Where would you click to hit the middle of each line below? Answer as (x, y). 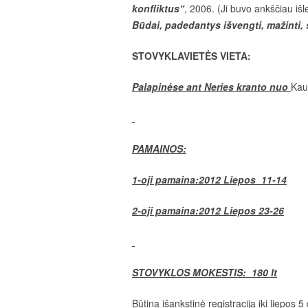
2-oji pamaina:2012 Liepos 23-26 (208, 210)
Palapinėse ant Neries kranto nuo (211, 87)
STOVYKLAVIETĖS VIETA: (191, 56)
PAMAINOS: (159, 148)
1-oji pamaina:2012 (176, 179)
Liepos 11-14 (254, 179)
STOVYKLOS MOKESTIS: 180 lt (205, 272)
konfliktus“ (158, 8)
